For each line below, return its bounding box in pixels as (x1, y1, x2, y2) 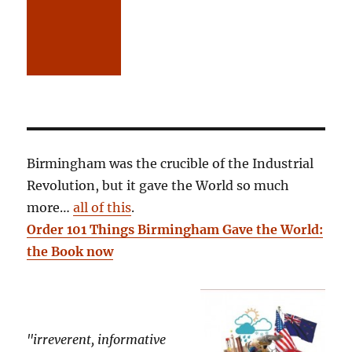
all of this (73, 200, 132, 216)
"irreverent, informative (27, 332, 167, 348)
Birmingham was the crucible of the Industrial (27, 156, 314, 172)
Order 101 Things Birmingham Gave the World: (27, 222, 324, 238)
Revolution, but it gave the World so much (27, 178, 290, 194)
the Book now (27, 244, 114, 260)
